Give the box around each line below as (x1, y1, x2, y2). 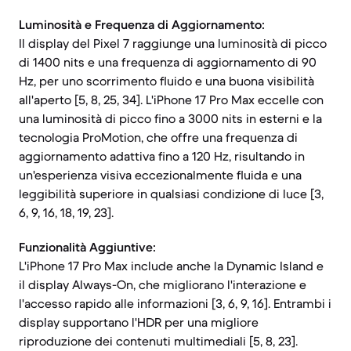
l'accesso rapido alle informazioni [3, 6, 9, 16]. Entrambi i (19, 295, 331, 311)
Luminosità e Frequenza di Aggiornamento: (19, 16, 265, 32)
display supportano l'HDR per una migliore (19, 314, 259, 330)
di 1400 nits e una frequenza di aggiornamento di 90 (19, 54, 317, 70)
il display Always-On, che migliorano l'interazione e (19, 277, 306, 292)
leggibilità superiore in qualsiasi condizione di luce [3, (19, 186, 324, 201)
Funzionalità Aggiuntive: (19, 239, 156, 255)
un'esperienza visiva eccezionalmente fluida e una (19, 167, 302, 183)
